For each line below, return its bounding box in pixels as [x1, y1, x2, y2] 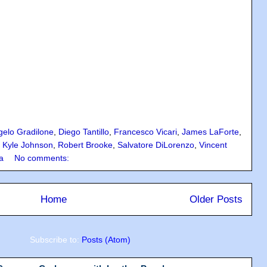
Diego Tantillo [58, 127, 109, 137]
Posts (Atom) [81, 235, 131, 245]
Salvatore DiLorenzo [117, 140, 194, 150]
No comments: [14, 153, 69, 163]
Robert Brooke [58, 140, 113, 150]
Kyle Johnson [2, 140, 53, 150]
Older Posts [190, 194, 243, 206]
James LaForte [182, 127, 239, 137]
